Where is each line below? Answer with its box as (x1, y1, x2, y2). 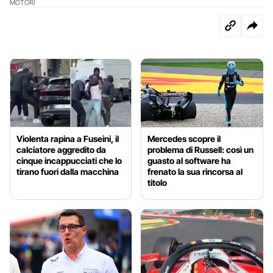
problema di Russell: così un (147, 144, 254, 155)
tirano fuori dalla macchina (16, 166, 119, 177)
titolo (147, 177, 168, 188)
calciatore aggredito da (16, 144, 106, 155)
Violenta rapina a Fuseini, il (16, 133, 119, 144)
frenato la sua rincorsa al (147, 166, 243, 177)
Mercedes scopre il (147, 133, 221, 144)
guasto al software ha (147, 155, 232, 166)
